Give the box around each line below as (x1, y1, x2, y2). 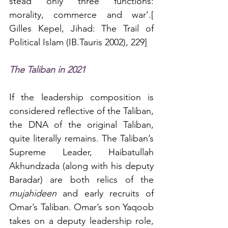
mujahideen (9, 187, 56, 199)
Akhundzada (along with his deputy (9, 160, 154, 172)
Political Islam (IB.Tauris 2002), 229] (9, 36, 147, 48)
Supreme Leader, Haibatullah (9, 146, 154, 158)
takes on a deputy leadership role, (9, 215, 154, 226)
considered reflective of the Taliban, (9, 105, 154, 117)
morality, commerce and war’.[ (9, 9, 154, 20)
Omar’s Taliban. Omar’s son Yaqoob (9, 201, 154, 213)
